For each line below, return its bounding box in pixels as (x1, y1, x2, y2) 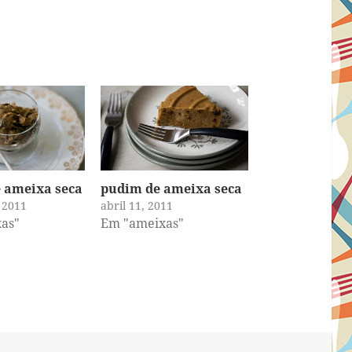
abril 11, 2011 (100, 198, 173, 214)
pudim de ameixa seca (100, 180, 242, 198)
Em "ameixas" (100, 214, 184, 233)
